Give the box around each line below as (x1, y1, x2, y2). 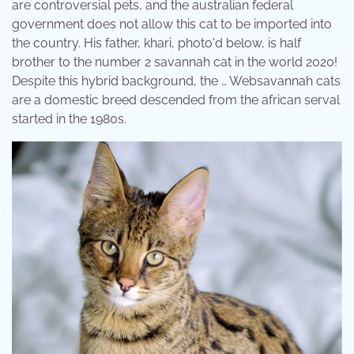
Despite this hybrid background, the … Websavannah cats (12, 73, 341, 88)
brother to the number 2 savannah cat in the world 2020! (12, 55, 337, 70)
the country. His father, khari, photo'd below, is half (12, 36, 301, 51)
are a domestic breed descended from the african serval (12, 92, 340, 107)
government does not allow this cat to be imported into (12, 17, 332, 32)
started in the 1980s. (12, 111, 126, 126)
